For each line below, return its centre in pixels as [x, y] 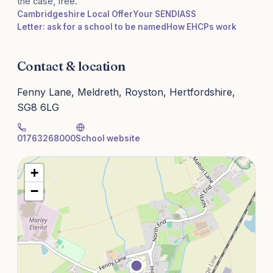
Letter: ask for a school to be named [92, 27]
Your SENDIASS [165, 14]
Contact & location [71, 66]
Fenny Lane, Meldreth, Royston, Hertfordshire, [126, 92]
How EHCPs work [201, 27]
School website [108, 139]
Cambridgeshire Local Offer [75, 14]
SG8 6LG [38, 108]
